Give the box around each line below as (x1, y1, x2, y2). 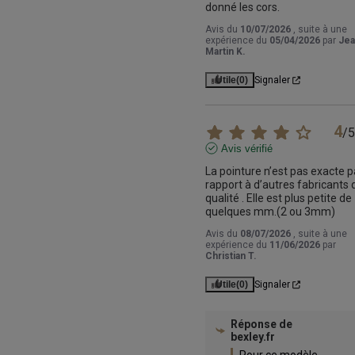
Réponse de (230, 318, 292, 331)
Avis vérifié (220, 143, 273, 155)
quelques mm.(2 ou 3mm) (204, 205, 335, 219)
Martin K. (204, 46, 246, 58)
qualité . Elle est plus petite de (204, 192, 352, 205)
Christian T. (204, 250, 257, 262)
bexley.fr (230, 330, 275, 344)
